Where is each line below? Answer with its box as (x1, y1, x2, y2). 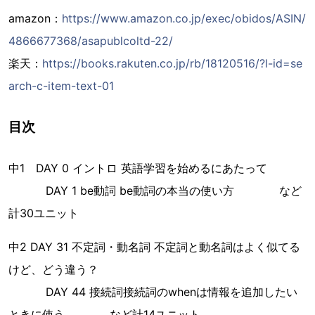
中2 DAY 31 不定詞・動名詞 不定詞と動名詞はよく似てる (8, 239, 300, 254)
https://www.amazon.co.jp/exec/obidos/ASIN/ (62, 11, 306, 25)
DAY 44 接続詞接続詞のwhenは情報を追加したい (8, 284, 297, 299)
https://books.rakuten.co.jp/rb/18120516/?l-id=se (42, 56, 302, 70)
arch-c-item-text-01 (8, 78, 114, 93)
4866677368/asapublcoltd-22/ (8, 33, 173, 48)
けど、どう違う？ (8, 262, 98, 276)
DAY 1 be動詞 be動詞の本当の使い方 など (8, 183, 302, 198)
